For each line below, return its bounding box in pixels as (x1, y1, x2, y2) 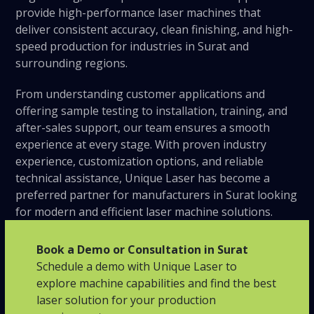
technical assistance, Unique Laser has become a (15, 170, 271, 186)
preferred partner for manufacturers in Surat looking (15, 186, 298, 203)
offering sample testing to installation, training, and (15, 102, 288, 118)
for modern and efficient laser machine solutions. (15, 203, 273, 219)
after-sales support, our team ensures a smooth (15, 119, 271, 135)
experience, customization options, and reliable (15, 153, 264, 169)
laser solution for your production (36, 292, 217, 308)
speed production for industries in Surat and (15, 38, 250, 54)
